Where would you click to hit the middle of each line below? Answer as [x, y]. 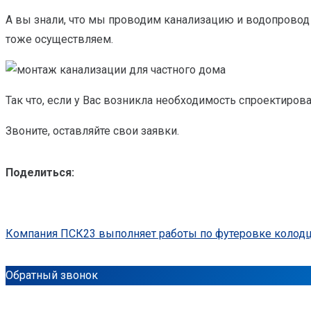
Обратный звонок [52, 275]
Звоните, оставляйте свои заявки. [92, 131]
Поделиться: [40, 172]
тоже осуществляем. [59, 39]
